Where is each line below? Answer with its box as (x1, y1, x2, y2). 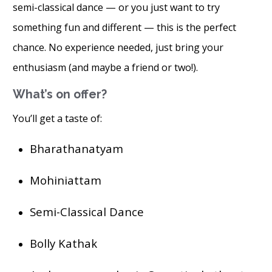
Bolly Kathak (29, 235, 97, 251)
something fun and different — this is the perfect (12, 21, 236, 35)
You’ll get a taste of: (12, 111, 102, 125)
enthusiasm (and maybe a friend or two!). (12, 61, 198, 75)
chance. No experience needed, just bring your (12, 41, 223, 55)
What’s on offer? (12, 87, 107, 102)
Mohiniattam (29, 172, 101, 188)
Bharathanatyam (29, 140, 123, 156)
